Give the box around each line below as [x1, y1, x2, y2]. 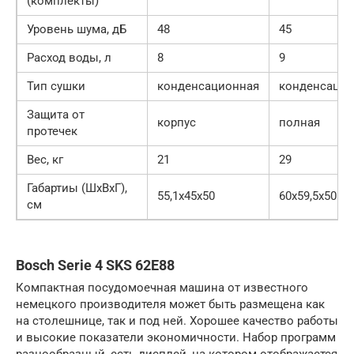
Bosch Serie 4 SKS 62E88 [16, 256, 175, 273]
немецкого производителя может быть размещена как [16, 296, 325, 311]
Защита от [27, 107, 85, 122]
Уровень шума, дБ [27, 21, 126, 36]
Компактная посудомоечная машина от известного [16, 280, 308, 295]
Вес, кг [27, 152, 63, 167]
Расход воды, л [27, 50, 111, 65]
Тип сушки [27, 78, 85, 93]
